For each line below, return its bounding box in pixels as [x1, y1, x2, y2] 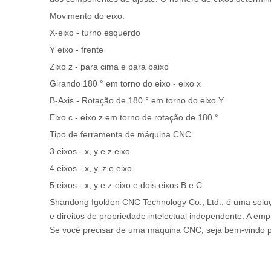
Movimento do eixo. [50, 11, 125, 21]
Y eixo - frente [50, 45, 103, 54]
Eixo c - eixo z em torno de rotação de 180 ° [50, 113, 218, 122]
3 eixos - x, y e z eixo [50, 146, 130, 156]
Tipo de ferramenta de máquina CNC [50, 129, 191, 139]
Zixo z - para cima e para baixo [50, 62, 169, 71]
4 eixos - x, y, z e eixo [50, 163, 132, 173]
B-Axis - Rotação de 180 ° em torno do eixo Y [50, 96, 224, 105]
